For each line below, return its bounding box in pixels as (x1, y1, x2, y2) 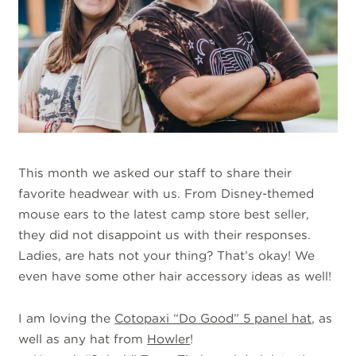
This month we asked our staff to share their (18, 165, 292, 181)
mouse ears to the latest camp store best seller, (18, 207, 310, 222)
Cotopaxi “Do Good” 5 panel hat (114, 310, 312, 326)
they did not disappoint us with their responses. (18, 227, 311, 243)
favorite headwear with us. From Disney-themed (18, 186, 315, 202)
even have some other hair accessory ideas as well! (18, 269, 332, 284)
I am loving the (18, 310, 115, 326)
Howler (147, 331, 191, 346)
